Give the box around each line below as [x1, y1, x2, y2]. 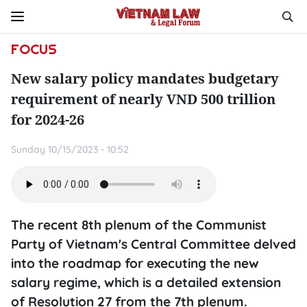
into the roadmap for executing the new [11, 255, 259, 271]
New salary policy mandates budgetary [11, 69, 279, 88]
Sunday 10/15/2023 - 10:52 [11, 143, 129, 156]
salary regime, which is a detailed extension [11, 274, 281, 291]
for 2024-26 [11, 110, 84, 129]
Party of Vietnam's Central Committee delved [11, 236, 296, 252]
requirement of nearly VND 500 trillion [11, 90, 275, 108]
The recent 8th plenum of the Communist [11, 217, 267, 233]
